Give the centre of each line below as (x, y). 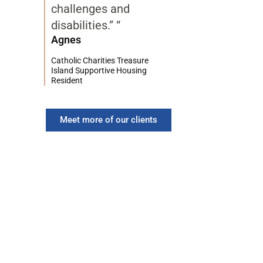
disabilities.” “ (86, 25)
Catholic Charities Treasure (100, 60)
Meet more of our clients (109, 119)
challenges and (90, 9)
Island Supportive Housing (99, 70)
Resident (67, 80)
